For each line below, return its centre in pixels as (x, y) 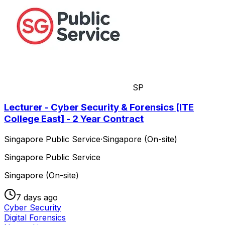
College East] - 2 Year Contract (74, 119)
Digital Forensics (35, 217)
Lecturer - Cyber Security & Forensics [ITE (99, 107)
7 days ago (37, 197)
